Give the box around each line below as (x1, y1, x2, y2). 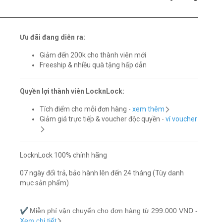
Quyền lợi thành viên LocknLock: (20, 87, 124, 95)
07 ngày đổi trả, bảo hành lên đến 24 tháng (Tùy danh (20, 169, 184, 177)
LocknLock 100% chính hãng (20, 151, 107, 159)
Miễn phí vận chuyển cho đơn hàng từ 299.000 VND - (30, 207, 198, 215)
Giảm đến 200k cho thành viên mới (40, 51, 146, 59)
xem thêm (132, 105, 165, 113)
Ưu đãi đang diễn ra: (20, 33, 85, 41)
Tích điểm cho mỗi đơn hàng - (40, 105, 132, 113)
